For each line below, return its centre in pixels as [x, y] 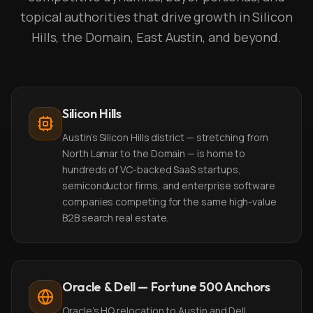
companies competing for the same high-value [169, 202]
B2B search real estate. [116, 218]
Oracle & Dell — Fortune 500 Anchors [166, 287]
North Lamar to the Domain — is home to [154, 153]
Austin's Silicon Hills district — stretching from [165, 137]
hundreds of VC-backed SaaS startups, [152, 169]
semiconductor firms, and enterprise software [169, 185]
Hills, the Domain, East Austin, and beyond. [156, 37]
